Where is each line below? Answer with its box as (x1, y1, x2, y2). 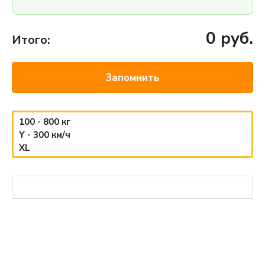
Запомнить (105, 70, 160, 85)
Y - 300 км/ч (19, 129, 70, 141)
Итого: (12, 32, 50, 48)
